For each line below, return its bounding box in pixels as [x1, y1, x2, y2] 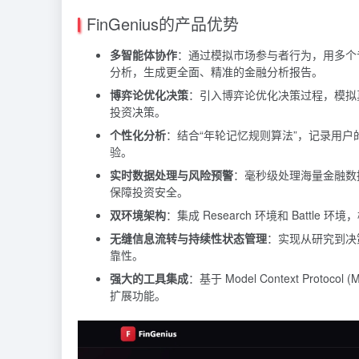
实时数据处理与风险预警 [110, 167, 233, 184]
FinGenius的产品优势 [87, 12, 239, 36]
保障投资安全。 [110, 184, 188, 200]
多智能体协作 [110, 46, 177, 63]
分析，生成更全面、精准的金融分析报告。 [110, 63, 323, 80]
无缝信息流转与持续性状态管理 [110, 230, 267, 247]
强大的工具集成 [110, 270, 188, 287]
